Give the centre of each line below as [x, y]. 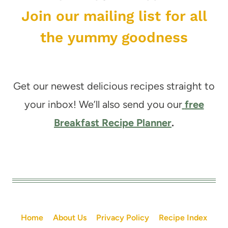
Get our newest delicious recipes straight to [114, 86]
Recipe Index [183, 217]
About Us [69, 217]
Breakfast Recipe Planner [113, 123]
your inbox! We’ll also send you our [103, 105]
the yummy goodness [114, 38]
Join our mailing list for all [114, 16]
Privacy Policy [123, 217]
